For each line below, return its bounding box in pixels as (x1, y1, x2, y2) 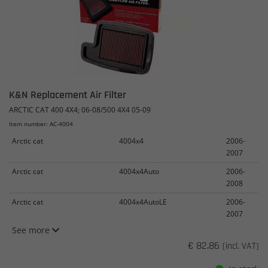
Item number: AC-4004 (9, 119, 73, 128)
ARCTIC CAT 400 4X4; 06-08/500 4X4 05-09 (9, 104, 151, 115)
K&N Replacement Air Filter (9, 87, 126, 102)
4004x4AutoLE (119, 196, 167, 207)
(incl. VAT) (223, 239, 259, 252)
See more (12, 224, 52, 236)
